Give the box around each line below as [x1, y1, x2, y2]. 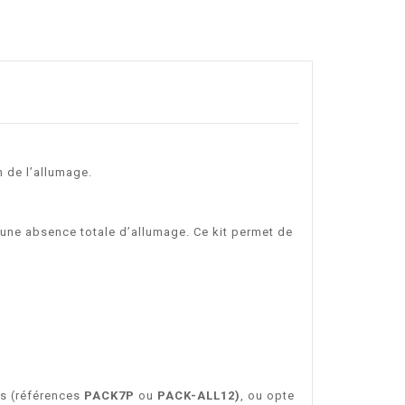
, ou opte [240, 388, 295, 402]
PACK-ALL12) [157, 388, 240, 402]
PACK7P [84, 388, 135, 402]
